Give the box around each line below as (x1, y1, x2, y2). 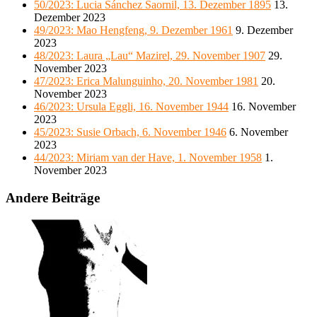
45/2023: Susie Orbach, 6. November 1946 (34, 126, 226, 139)
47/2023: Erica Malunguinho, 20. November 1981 (34, 75, 258, 88)
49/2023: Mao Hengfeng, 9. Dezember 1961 (34, 24, 233, 37)
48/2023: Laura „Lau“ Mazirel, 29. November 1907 (34, 50, 265, 62)
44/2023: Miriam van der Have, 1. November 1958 (34, 151, 262, 164)
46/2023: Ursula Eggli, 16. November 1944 (34, 100, 229, 113)
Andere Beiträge (6, 190, 100, 206)
